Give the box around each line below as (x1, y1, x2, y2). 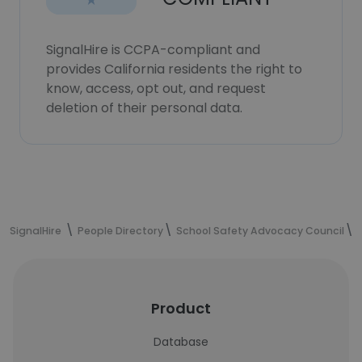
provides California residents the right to (46, 60, 302, 78)
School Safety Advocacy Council (176, 224, 344, 238)
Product (151, 298, 211, 318)
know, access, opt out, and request (46, 79, 266, 98)
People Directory (78, 224, 163, 238)
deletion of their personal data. (46, 99, 242, 117)
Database (154, 334, 208, 350)
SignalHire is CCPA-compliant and (46, 40, 260, 59)
